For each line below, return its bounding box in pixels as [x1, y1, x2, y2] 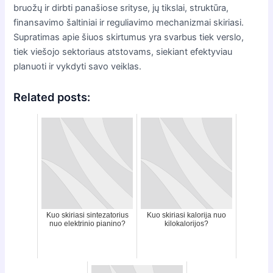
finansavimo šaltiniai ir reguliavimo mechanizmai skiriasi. [13, 16, 244, 28]
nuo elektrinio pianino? [49, 219, 126, 228]
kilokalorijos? [165, 219, 208, 228]
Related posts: [13, 90, 91, 104]
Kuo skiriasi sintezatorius [46, 210, 129, 219]
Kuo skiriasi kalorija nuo [147, 210, 226, 219]
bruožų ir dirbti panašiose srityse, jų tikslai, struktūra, [13, 2, 229, 13]
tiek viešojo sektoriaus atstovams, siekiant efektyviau [13, 46, 233, 57]
